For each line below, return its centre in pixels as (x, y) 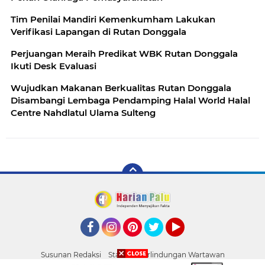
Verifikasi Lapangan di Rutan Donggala (98, 31)
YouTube (183, 242)
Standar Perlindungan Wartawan (166, 254)
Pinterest (142, 242)
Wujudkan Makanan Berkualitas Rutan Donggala (121, 88)
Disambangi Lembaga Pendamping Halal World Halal (130, 100)
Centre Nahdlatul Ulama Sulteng (83, 112)
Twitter (159, 242)
